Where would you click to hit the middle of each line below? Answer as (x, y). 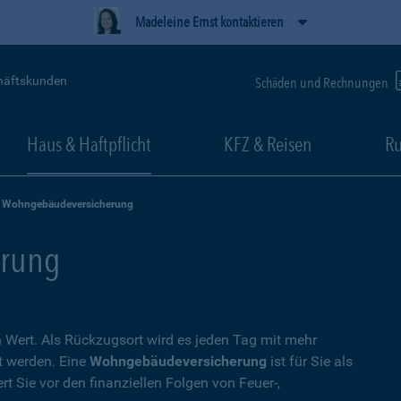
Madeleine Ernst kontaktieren (209, 22)
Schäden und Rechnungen (323, 82)
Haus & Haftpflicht (89, 144)
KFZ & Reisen (268, 144)
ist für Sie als (310, 361)
